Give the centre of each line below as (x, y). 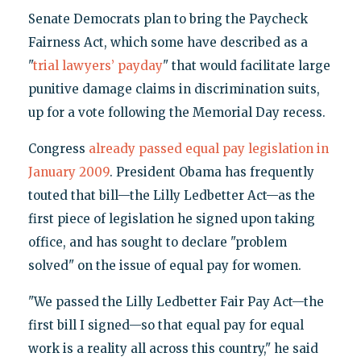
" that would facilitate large (246, 66)
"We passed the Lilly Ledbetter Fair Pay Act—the (176, 302)
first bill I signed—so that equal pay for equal (166, 326)
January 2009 (68, 172)
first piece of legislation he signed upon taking (171, 219)
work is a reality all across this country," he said (173, 349)
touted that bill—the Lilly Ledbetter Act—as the (171, 196)
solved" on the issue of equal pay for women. (164, 266)
